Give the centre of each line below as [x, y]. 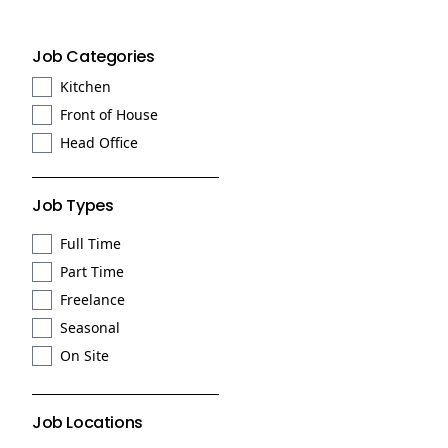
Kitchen [85, 86]
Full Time [90, 243]
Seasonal [90, 327]
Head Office [99, 142]
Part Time [92, 271]
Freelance [92, 299]
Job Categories [93, 56]
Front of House [109, 114]
